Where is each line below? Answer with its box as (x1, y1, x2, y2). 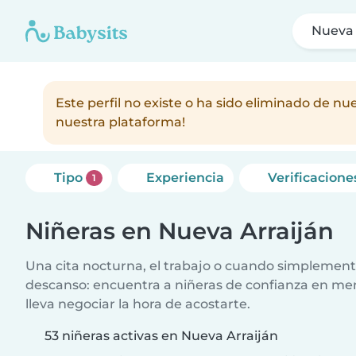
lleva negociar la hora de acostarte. (25, 296, 250, 311)
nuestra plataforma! (56, 114, 185, 130)
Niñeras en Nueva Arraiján (25, 217, 334, 245)
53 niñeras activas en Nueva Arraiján (44, 328, 278, 343)
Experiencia (145, 170, 224, 185)
